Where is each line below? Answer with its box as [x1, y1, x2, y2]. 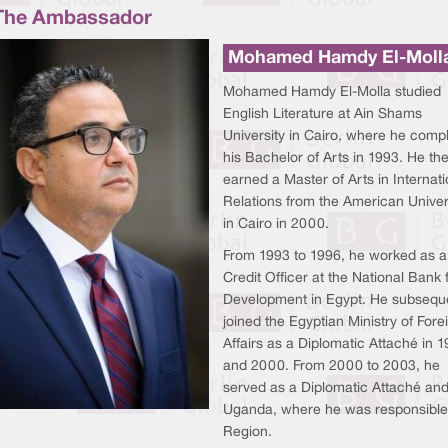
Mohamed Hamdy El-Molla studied [222, 86, 441, 99]
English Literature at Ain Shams [222, 108, 422, 121]
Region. [222, 426, 272, 439]
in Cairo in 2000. [222, 218, 329, 231]
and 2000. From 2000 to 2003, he [222, 360, 440, 373]
